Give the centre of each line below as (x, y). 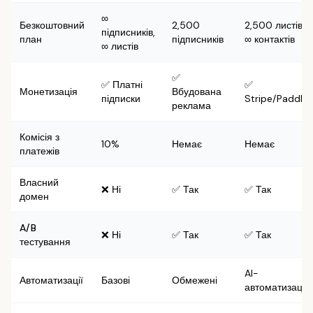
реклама (191, 105)
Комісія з (39, 137)
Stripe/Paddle (276, 99)
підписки (121, 99)
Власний (39, 182)
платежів (39, 151)
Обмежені (195, 280)
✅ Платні (122, 85)
